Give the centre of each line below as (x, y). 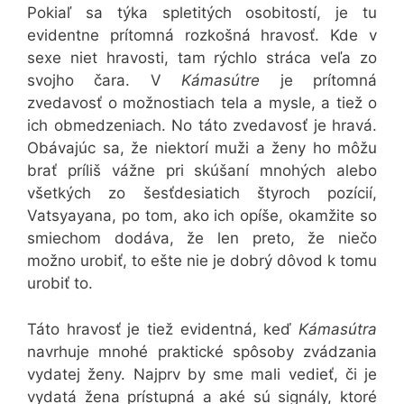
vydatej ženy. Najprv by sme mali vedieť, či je (202, 374)
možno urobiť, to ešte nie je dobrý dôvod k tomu (202, 261)
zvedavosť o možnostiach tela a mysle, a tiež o (202, 103)
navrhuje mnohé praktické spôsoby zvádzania (202, 351)
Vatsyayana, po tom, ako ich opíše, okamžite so (202, 216)
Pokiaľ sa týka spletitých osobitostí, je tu (202, 13)
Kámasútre (221, 81)
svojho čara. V (105, 81)
